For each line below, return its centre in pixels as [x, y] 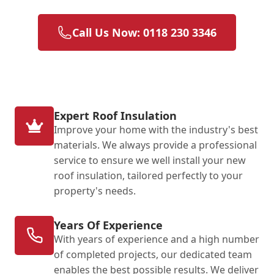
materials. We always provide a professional [155, 145]
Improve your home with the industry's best [156, 129]
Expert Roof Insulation [115, 115]
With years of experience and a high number [157, 239]
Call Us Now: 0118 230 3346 [144, 32]
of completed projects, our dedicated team [153, 254]
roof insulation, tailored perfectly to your [148, 175]
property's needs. [95, 191]
